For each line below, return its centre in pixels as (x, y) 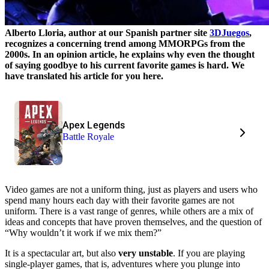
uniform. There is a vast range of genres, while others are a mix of (129, 211)
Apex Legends (94, 125)
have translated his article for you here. (84, 76)
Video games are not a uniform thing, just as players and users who (131, 189)
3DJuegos (229, 32)
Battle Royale (89, 137)
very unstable (146, 253)
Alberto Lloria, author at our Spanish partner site (107, 32)
